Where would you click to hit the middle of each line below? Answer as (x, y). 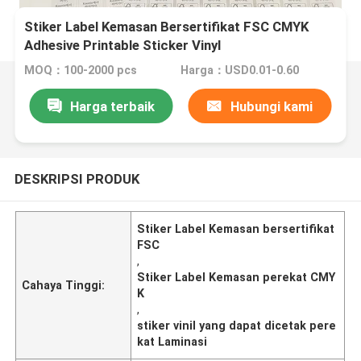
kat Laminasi (172, 341)
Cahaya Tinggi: (64, 285)
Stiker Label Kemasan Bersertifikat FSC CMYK (167, 27)
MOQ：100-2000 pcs (81, 71)
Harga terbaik (112, 106)
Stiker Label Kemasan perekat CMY (237, 277)
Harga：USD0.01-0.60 (239, 71)
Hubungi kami (271, 106)
